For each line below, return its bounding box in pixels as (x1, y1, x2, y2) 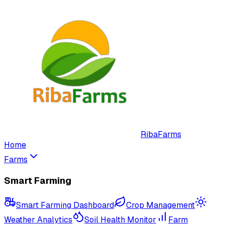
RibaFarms (141, 129, 181, 140)
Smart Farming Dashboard (16, 200, 114, 211)
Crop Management (126, 200, 195, 211)
